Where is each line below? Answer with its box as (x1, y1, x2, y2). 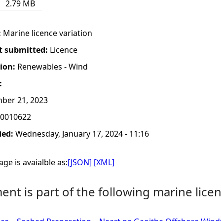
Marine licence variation (3, 28, 92, 38)
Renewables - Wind (17, 61, 88, 72)
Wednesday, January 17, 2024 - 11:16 (15, 128, 149, 139)
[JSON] (68, 157, 92, 168)
